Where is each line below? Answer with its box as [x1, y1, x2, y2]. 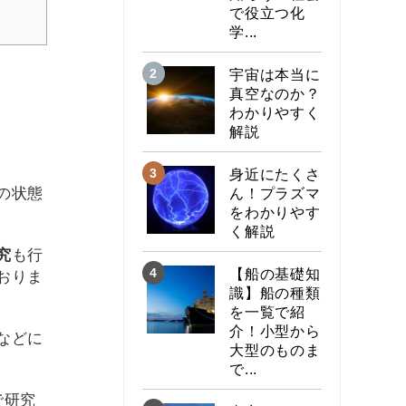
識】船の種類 [229, 285, 321, 301]
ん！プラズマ [229, 185, 321, 201]
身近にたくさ [229, 166, 321, 182]
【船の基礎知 [229, 266, 321, 282]
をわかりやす [229, 204, 321, 220]
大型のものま [229, 342, 321, 358]
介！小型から [229, 323, 321, 339]
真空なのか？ [229, 85, 321, 101]
